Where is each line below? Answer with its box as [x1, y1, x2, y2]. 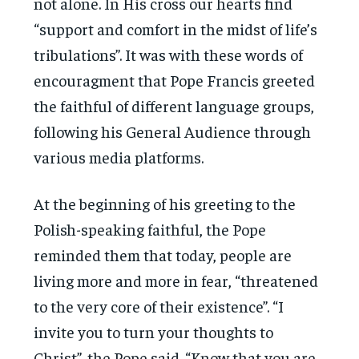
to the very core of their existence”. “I [34, 295, 284, 316]
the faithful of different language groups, [34, 95, 315, 115]
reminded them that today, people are [34, 244, 292, 264]
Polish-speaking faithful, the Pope [34, 218, 267, 239]
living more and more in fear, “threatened [34, 269, 319, 290]
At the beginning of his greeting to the [34, 192, 296, 213]
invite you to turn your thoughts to [34, 321, 274, 341]
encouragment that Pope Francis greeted [34, 69, 316, 90]
